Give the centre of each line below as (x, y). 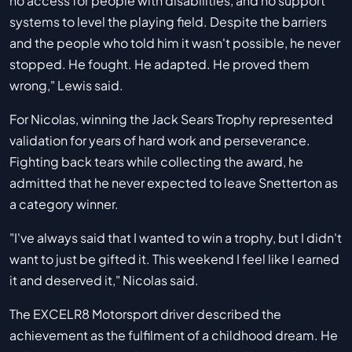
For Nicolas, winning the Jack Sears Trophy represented (171, 119)
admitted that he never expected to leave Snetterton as (174, 183)
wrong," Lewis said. (66, 86)
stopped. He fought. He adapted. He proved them (159, 64)
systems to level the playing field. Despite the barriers (168, 22)
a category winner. (64, 204)
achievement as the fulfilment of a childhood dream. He (174, 335)
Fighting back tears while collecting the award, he (156, 162)
